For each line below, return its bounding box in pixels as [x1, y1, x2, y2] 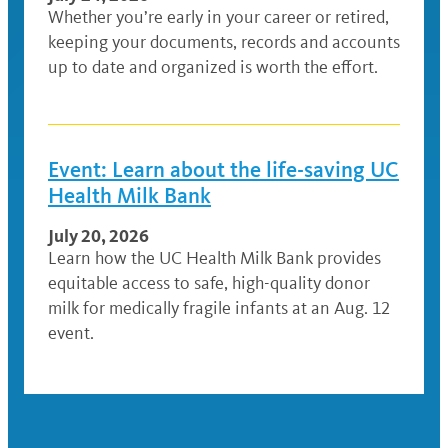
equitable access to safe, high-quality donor [48, 272, 370, 295]
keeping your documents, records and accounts [48, 31, 400, 54]
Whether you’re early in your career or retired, [48, 6, 389, 29]
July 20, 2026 [48, 224, 149, 248]
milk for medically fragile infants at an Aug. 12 [48, 297, 390, 320]
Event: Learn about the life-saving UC [48, 156, 399, 184]
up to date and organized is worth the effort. [48, 56, 378, 79]
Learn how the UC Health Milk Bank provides [48, 247, 381, 270]
